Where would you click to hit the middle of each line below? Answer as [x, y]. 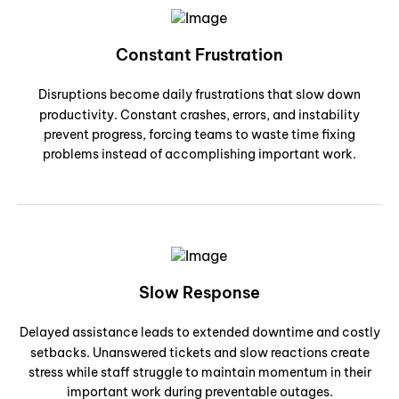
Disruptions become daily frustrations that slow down [199, 95]
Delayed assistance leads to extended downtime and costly [199, 332]
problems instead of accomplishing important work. [199, 155]
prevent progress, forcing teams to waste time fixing [199, 135]
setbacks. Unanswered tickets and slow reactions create [199, 352]
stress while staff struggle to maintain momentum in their [199, 372]
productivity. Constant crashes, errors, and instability [199, 115]
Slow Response [199, 292]
